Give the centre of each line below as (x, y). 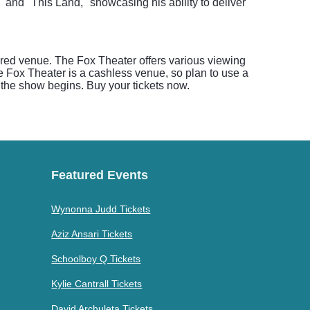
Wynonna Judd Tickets (101, 209)
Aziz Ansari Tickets (92, 234)
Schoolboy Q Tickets (96, 259)
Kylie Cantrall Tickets (97, 284)
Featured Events (100, 175)
